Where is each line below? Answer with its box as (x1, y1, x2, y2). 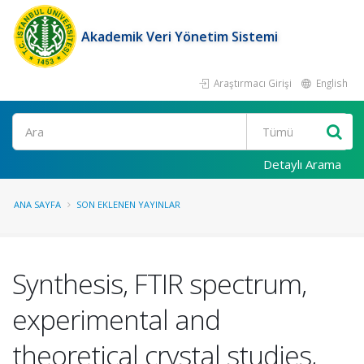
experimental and (12, 301, 220, 338)
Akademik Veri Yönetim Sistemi (81, 28, 278, 45)
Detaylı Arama (263, 156, 341, 172)
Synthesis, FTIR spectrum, (12, 265, 306, 302)
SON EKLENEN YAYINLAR (76, 198, 180, 210)
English (314, 76, 348, 89)
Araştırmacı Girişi (211, 76, 292, 89)
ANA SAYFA (14, 198, 61, 210)
